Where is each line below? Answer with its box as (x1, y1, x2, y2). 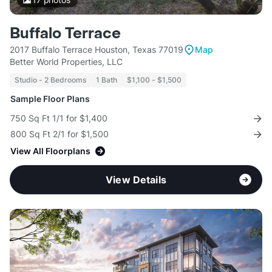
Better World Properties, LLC (10, 56, 123, 67)
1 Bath (96, 75, 117, 85)
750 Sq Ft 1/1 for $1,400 (10, 113, 107, 124)
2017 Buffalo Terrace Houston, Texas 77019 (10, 44, 183, 55)
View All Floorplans (10, 146, 90, 157)
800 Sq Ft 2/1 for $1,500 (10, 129, 109, 140)
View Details (106, 174, 166, 186)
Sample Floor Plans (10, 93, 90, 104)
